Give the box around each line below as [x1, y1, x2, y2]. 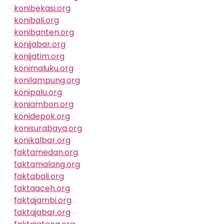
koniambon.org [14, 98, 73, 110]
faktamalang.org [14, 158, 80, 170]
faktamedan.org [14, 146, 78, 158]
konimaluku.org [14, 62, 73, 74]
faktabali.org [14, 170, 64, 182]
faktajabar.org [14, 206, 70, 218]
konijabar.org [14, 38, 65, 50]
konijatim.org [14, 50, 64, 62]
